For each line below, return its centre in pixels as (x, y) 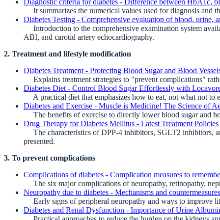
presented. (39, 141)
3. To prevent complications (50, 158)
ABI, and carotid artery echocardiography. (89, 37)
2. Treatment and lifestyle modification (68, 54)
